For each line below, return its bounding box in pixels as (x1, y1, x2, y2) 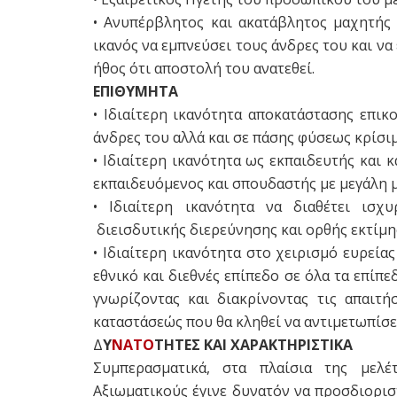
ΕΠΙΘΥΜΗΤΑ (93, 81, 178, 101)
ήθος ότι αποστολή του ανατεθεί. (93, 58, 315, 78)
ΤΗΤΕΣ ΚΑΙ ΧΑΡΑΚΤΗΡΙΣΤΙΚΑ (154, 334, 353, 354)
